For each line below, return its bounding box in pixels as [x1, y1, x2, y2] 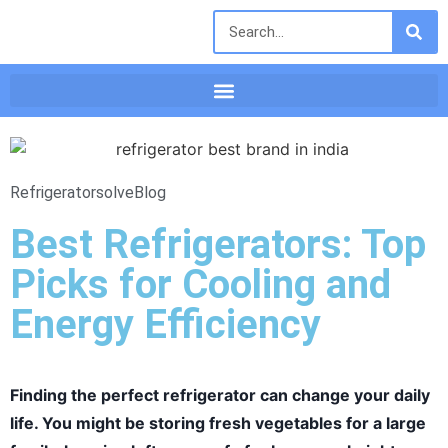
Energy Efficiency [10, 300, 321, 348]
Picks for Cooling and [10, 260, 391, 308]
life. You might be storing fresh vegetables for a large [10, 412, 426, 433]
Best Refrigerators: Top [10, 220, 426, 268]
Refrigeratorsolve [10, 182, 134, 202]
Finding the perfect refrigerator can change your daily [10, 384, 430, 405]
